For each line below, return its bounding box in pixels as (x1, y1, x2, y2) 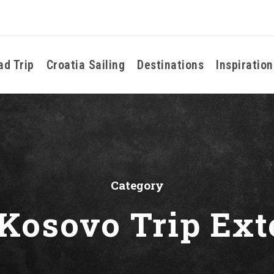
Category (110, 177, 164, 193)
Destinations (137, 57, 204, 72)
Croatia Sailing (46, 57, 125, 72)
